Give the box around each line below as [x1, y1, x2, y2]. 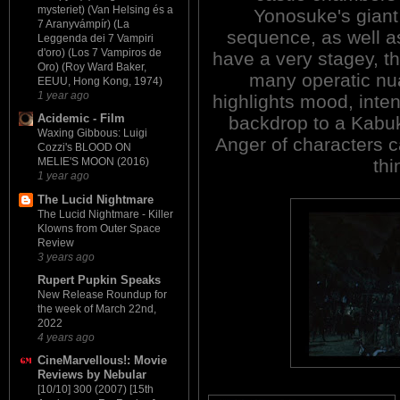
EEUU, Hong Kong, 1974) [37, 75, 162, 88]
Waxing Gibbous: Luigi [37, 127, 147, 140]
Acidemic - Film [37, 112, 125, 126]
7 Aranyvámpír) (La [37, 18, 129, 31]
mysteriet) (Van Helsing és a [37, 4, 173, 17]
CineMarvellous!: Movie [37, 354, 167, 368]
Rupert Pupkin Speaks [37, 272, 161, 287]
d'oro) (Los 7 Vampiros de [37, 46, 162, 60]
